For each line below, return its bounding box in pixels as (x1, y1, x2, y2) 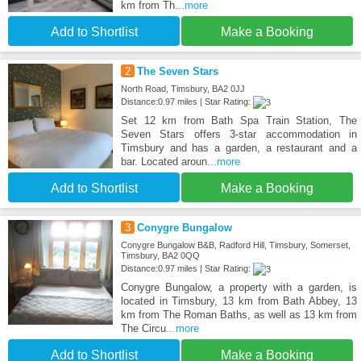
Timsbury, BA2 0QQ (120, 251, 200, 261)
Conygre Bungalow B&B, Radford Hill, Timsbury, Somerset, (120, 240, 351, 251)
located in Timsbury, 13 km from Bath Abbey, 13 (120, 295, 357, 308)
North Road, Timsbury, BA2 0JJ (120, 84, 245, 94)
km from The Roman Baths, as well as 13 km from (120, 309, 357, 322)
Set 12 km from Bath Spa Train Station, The (120, 114, 357, 127)
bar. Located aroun (120, 156, 207, 168)
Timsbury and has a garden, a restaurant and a (120, 142, 357, 155)
